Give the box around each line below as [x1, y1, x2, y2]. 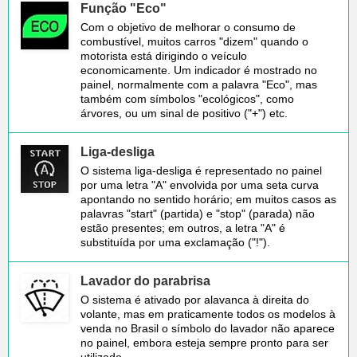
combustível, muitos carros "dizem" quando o [80, 34, 308, 48]
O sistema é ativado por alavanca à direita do [80, 292, 309, 306]
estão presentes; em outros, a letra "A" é [80, 221, 285, 234]
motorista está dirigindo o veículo [80, 49, 247, 62]
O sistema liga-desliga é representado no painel [80, 163, 322, 177]
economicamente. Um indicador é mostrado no [80, 63, 317, 76]
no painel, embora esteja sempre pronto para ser [80, 335, 328, 349]
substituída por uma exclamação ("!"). [80, 235, 270, 249]
